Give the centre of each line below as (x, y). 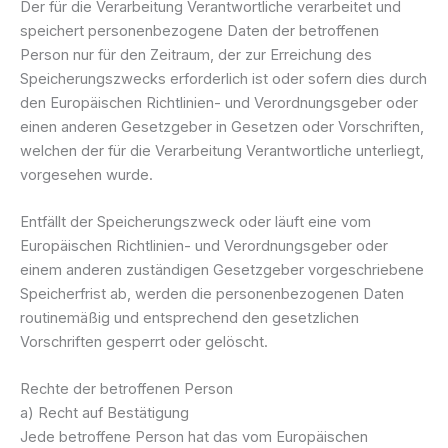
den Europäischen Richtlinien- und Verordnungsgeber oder (219, 102)
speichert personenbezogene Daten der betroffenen (199, 30)
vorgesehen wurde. (86, 174)
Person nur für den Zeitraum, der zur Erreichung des (196, 54)
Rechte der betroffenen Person (126, 389)
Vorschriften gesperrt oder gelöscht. (144, 341)
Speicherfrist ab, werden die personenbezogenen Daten (212, 293)
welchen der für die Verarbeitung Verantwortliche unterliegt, (222, 150)
